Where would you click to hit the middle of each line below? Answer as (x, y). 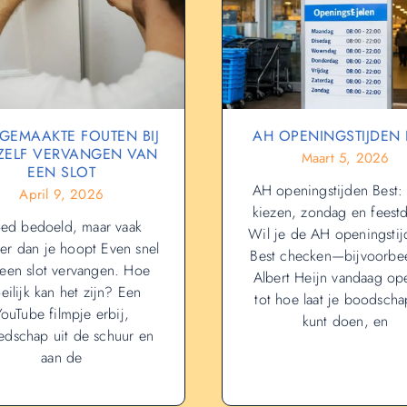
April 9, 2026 (62, 195)
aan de (62, 358)
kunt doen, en (345, 322)
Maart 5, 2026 (345, 159)
